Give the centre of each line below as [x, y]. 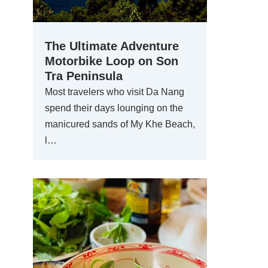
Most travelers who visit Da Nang [115, 92]
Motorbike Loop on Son [112, 61]
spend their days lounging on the [114, 108]
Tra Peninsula [84, 76]
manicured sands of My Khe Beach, [120, 124]
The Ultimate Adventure [112, 46]
